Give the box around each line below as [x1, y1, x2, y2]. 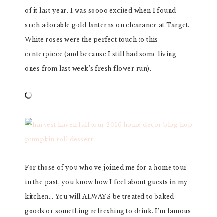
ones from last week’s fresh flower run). [25, 65, 151, 72]
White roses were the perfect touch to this [25, 36, 158, 43]
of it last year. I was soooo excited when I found [25, 7, 176, 14]
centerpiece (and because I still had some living [25, 50, 176, 58]
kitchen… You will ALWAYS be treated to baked [25, 193, 174, 200]
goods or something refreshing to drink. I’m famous [25, 207, 191, 215]
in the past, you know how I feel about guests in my [25, 178, 188, 186]
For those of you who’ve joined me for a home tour [25, 164, 187, 171]
